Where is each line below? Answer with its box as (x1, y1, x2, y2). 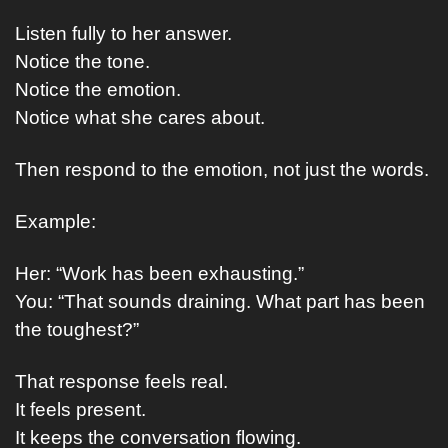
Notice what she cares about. (15, 107, 265, 128)
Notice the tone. (15, 51, 150, 72)
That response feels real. (15, 371, 228, 392)
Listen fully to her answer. (15, 23, 232, 44)
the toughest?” (15, 319, 139, 340)
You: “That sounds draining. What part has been (15, 291, 425, 312)
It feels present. (15, 399, 146, 420)
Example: (15, 211, 96, 232)
